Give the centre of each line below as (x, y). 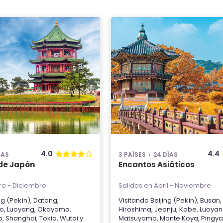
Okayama (54, 209)
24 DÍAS (166, 155)
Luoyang (21, 209)
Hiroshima (135, 209)
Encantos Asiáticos (157, 165)
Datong (45, 200)
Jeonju (165, 209)
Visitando (134, 200)
